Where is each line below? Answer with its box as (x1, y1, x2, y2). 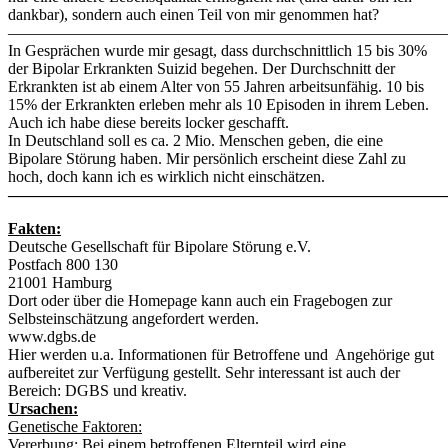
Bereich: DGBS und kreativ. (8, 382, 187, 400)
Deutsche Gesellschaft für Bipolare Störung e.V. (8, 238, 311, 256)
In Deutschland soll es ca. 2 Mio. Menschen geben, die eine (8, 132, 383, 150)
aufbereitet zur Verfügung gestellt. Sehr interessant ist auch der (8, 364, 400, 382)
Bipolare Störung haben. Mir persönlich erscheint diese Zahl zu (8, 150, 406, 168)
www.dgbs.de (8, 328, 96, 346)
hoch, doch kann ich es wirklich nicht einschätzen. (8, 168, 325, 186)
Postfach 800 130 (8, 256, 118, 274)
